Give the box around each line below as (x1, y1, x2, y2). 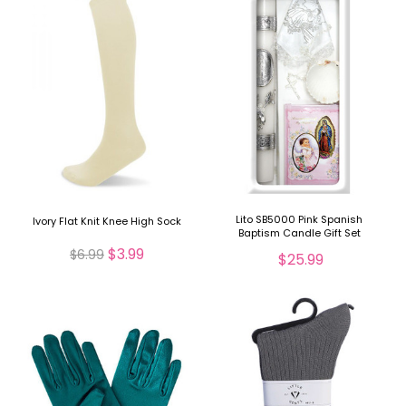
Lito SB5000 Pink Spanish (236, 212, 363, 227)
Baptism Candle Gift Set (237, 226, 361, 241)
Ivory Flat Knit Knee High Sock (32, 214, 181, 229)
